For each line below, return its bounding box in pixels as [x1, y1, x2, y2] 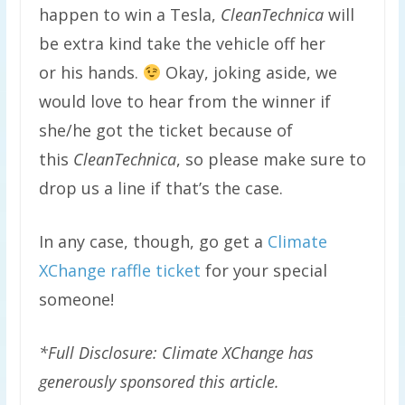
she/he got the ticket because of [38, 119, 293, 141]
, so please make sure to [175, 148, 366, 170]
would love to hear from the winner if [38, 90, 331, 112]
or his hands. [38, 61, 143, 83]
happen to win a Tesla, [38, 4, 221, 25]
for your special [200, 259, 327, 281]
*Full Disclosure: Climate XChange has [38, 342, 314, 363]
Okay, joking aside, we [161, 61, 338, 83]
